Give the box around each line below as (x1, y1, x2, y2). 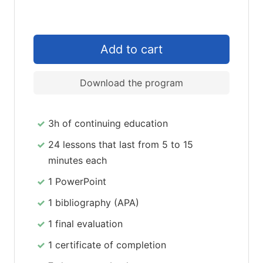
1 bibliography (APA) (48, 197, 139, 209)
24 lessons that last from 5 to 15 (48, 139, 193, 151)
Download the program (80, 77, 183, 89)
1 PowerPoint (48, 176, 106, 188)
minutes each (48, 154, 107, 167)
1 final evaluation (48, 218, 123, 230)
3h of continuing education (48, 117, 168, 130)
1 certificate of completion (48, 239, 166, 251)
